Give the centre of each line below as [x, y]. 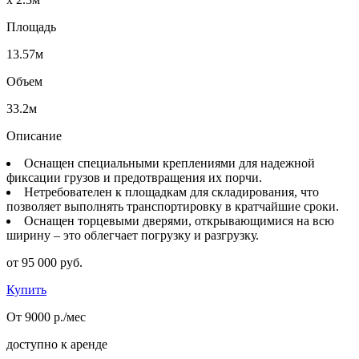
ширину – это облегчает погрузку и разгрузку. [133, 235]
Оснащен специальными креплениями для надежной [169, 163]
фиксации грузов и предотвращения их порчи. [134, 177]
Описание [34, 135]
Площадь [31, 26]
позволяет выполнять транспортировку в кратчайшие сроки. [173, 206]
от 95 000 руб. [44, 262]
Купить [26, 289]
